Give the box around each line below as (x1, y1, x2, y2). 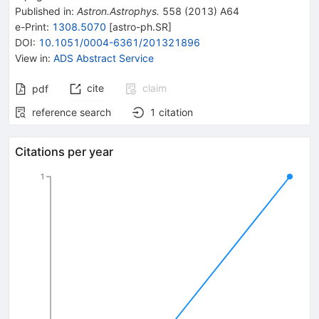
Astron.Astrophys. (77, 4, 159, 17)
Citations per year (15, 144, 113, 159)
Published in (15, 4, 71, 17)
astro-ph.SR (113, 20, 168, 33)
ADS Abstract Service (53, 51, 154, 64)
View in (15, 51, 48, 64)
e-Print (15, 20, 46, 33)
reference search (32, 105, 111, 118)
